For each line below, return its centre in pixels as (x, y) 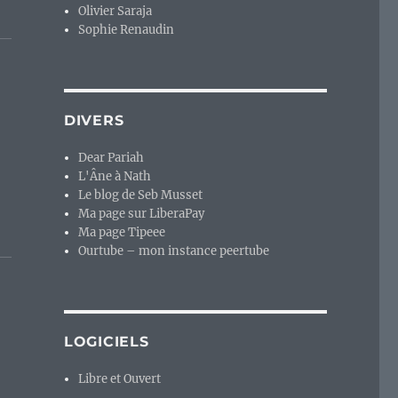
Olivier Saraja (115, 12)
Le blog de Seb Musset (141, 195)
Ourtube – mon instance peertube (174, 251)
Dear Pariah (111, 158)
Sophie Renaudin (127, 30)
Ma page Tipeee (122, 233)
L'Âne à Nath (115, 177)
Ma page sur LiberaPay (142, 214)
